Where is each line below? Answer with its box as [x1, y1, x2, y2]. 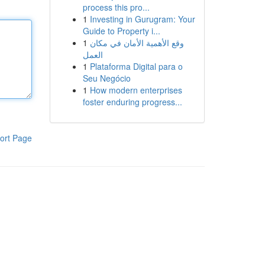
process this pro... [82, 1, 150, 13]
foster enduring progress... [82, 96, 182, 108]
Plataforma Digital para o [89, 60, 183, 72]
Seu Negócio [82, 72, 131, 84]
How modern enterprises [89, 84, 182, 96]
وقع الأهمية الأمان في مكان [89, 37, 184, 49]
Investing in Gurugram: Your [89, 13, 195, 25]
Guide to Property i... [82, 25, 160, 37]
